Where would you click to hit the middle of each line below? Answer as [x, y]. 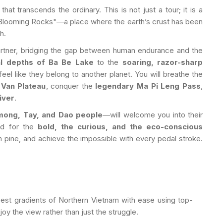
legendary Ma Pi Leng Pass [148, 86]
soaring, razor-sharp [162, 62]
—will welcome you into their [153, 114]
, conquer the [71, 86]
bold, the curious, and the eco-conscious [120, 126]
